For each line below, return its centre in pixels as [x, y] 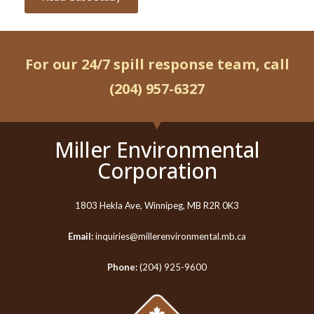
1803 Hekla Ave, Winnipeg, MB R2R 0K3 [157, 205]
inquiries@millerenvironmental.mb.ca [170, 236]
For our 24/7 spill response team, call [157, 64]
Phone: [122, 267]
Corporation [157, 171]
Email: [81, 236]
